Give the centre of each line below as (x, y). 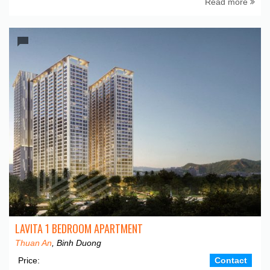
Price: (29, 260)
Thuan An (33, 243)
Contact (231, 260)
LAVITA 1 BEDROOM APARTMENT (79, 228)
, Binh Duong (77, 243)
